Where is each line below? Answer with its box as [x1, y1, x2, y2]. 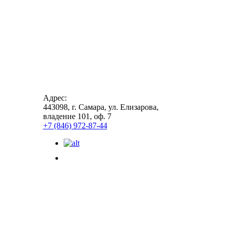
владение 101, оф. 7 [43, 111, 111, 121]
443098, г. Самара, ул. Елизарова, [43, 102, 159, 111]
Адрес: [43, 93, 67, 102]
